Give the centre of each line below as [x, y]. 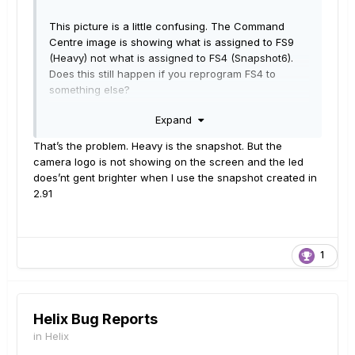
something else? [90, 90]
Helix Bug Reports [95, 319]
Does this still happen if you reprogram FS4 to [162, 74]
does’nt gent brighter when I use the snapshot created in [175, 178]
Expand [176, 120]
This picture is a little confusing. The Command [167, 27]
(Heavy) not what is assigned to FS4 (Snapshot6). [171, 58]
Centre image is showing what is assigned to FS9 [172, 42]
